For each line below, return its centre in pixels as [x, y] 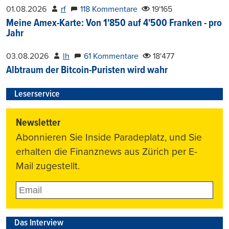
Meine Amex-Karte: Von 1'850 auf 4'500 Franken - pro [114, 24]
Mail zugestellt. [48, 166]
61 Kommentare [111, 56]
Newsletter [38, 123]
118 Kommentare [109, 9]
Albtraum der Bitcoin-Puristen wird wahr [87, 71]
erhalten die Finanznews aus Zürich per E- [107, 152]
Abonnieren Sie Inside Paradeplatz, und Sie [109, 138]
